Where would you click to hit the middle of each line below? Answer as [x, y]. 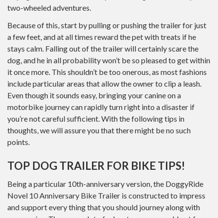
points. [18, 142]
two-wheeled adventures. [49, 7]
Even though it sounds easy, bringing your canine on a [94, 95]
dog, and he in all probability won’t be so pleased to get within [109, 60]
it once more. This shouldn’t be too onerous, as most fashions [107, 72]
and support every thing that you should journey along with [104, 207]
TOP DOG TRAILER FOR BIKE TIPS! [96, 166]
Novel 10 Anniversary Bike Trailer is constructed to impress [106, 195]
